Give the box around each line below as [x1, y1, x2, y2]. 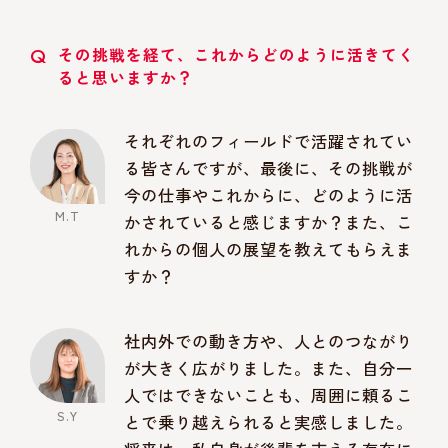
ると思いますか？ [58, 66, 195, 90]
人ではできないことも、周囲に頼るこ [124, 383, 414, 408]
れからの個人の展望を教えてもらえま [124, 237, 414, 262]
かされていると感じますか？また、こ [124, 210, 414, 235]
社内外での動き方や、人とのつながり [124, 329, 414, 354]
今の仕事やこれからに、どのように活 [124, 183, 414, 208]
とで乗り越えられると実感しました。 [124, 410, 414, 435]
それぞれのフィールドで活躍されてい [124, 129, 414, 154]
